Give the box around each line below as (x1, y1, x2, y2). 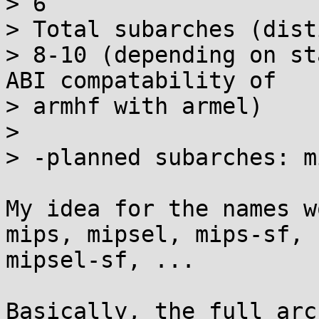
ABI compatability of (6, 68, 276, 93)
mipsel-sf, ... (6, 247, 195, 273)
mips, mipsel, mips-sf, (6, 221, 303, 247)
